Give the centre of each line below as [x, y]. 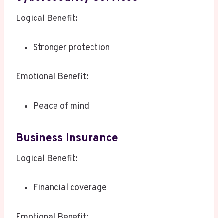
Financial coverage [70, 188]
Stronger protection [71, 48]
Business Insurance [67, 138]
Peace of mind [61, 107]
